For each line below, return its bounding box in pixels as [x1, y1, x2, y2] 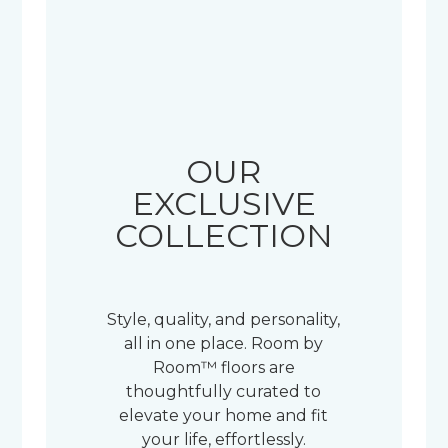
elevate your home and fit [119, 406, 329, 425]
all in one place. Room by [124, 334, 324, 353]
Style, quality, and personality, [107, 310, 341, 329]
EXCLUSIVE [131, 184, 316, 223]
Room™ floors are [152, 358, 295, 377]
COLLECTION [114, 216, 333, 255]
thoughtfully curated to [126, 382, 322, 401]
